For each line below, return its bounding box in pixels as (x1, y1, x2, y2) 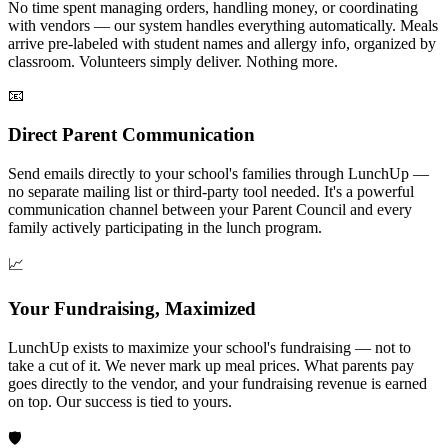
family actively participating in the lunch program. (8, 218, 322, 236)
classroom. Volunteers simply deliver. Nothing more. (8, 53, 338, 71)
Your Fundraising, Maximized (8, 298, 256, 320)
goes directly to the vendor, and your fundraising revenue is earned (8, 374, 427, 392)
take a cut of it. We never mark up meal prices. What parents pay (8, 356, 414, 374)
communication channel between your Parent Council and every (8, 200, 412, 218)
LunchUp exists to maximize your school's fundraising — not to (8, 338, 411, 356)
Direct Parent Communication (8, 123, 255, 145)
